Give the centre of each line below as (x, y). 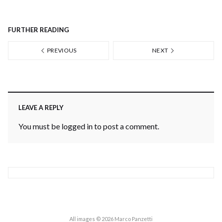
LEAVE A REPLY (41, 108)
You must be (40, 126)
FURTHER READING (38, 30)
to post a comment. (126, 126)
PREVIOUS (61, 50)
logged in (77, 126)
